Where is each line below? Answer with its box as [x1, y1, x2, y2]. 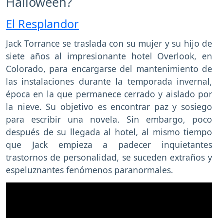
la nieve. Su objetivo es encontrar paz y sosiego [6, 101, 212, 113]
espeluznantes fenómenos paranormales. [6, 164, 173, 176]
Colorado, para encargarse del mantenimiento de [6, 63, 212, 75]
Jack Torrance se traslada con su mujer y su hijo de [6, 37, 212, 50]
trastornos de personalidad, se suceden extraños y [6, 151, 212, 163]
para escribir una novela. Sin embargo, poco [6, 113, 212, 126]
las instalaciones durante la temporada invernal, [6, 75, 212, 88]
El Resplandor [6, 16, 79, 32]
